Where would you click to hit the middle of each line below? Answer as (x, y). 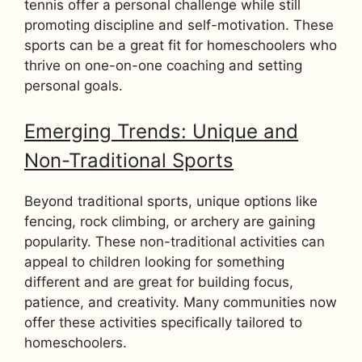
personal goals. (74, 86)
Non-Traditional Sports (129, 160)
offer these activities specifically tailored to (163, 322)
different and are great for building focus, (159, 282)
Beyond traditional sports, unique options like (171, 201)
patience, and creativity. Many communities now (181, 302)
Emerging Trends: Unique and (161, 131)
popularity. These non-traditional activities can (175, 241)
